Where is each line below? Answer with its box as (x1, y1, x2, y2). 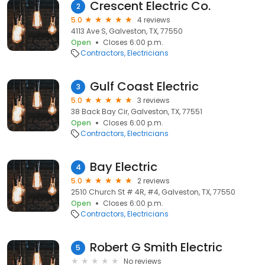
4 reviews (137, 15, 170, 25)
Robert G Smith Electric (90, 239, 222, 256)
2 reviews (137, 176, 170, 186)
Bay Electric (90, 159, 157, 175)
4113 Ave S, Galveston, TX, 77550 (71, 26, 183, 36)
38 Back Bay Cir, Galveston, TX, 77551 (71, 106, 202, 117)
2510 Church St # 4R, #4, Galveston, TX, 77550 (71, 187, 235, 197)
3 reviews (137, 95, 170, 105)
